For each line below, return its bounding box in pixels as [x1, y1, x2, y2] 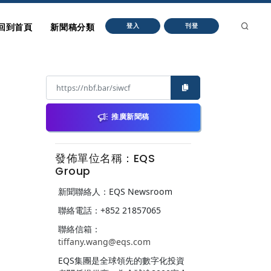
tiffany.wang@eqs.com [58, 235, 151, 247]
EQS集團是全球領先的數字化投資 [58, 254, 184, 266]
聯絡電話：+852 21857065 [58, 204, 161, 216]
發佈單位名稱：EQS [55, 151, 155, 166]
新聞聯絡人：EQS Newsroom [58, 185, 172, 197]
